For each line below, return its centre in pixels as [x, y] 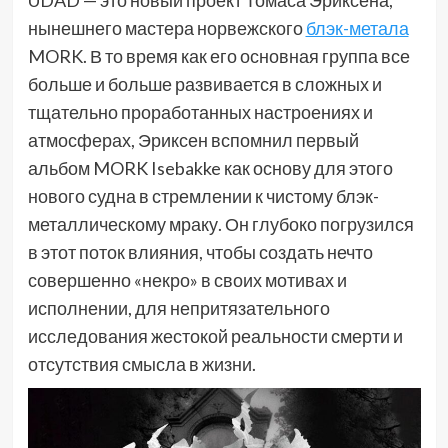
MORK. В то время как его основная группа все [218, 55]
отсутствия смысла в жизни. [141, 363]
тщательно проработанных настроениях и [200, 111]
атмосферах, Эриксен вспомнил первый [193, 139]
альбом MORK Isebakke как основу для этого [210, 167]
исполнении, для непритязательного [178, 307]
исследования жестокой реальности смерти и [215, 335]
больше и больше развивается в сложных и [204, 83]
